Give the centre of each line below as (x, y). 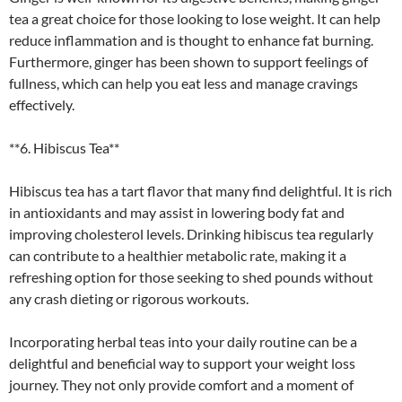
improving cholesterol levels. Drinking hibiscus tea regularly (191, 233)
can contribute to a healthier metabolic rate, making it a (178, 255)
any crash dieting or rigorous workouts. (129, 298)
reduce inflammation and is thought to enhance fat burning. (191, 39)
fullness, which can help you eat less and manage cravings (184, 83)
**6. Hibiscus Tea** (64, 147)
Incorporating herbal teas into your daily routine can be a (183, 341)
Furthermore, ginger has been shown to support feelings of (188, 61)
